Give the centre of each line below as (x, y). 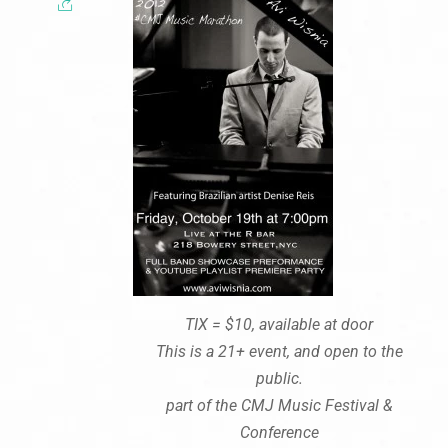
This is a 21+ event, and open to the (279, 351)
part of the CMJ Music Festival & (279, 405)
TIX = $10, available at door (279, 324)
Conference (279, 432)
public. (279, 378)
